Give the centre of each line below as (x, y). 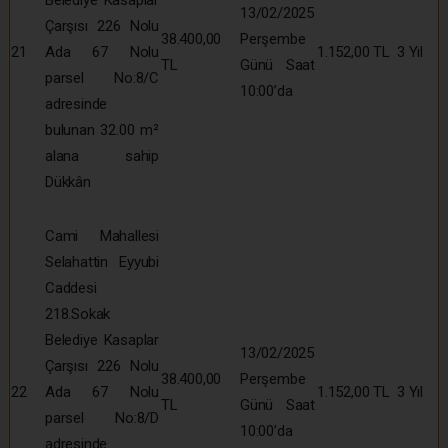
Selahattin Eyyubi (102, 261)
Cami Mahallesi (102, 235)
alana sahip (102, 155)
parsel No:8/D (102, 417)
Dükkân (68, 181)
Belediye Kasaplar (102, 339)
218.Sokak (78, 313)
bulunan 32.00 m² (102, 129)
